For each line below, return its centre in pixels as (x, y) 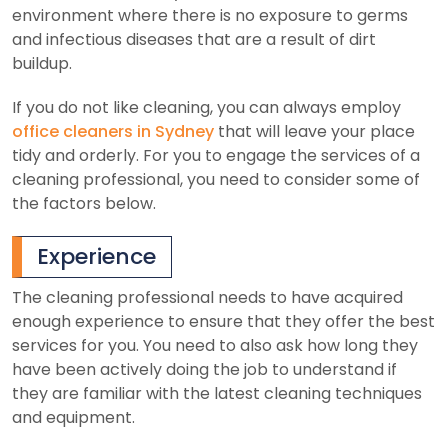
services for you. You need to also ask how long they (215, 345)
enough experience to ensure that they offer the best (223, 321)
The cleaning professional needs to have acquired (207, 297)
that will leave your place (314, 131)
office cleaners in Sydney (113, 131)
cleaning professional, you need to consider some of (216, 179)
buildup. (42, 63)
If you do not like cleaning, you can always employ (206, 107)
